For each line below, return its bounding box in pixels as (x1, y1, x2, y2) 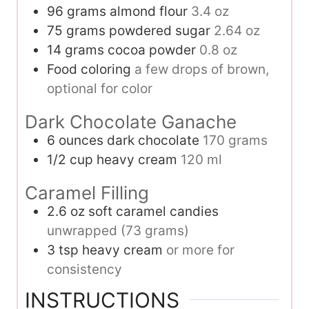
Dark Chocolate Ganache (25, 111, 237, 133)
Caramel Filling (25, 181, 149, 203)
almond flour (110, 3, 188, 20)
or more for (166, 241, 235, 258)
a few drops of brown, (134, 61, 269, 78)
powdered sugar (109, 23, 210, 39)
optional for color (47, 81, 152, 97)
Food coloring (47, 61, 131, 78)
